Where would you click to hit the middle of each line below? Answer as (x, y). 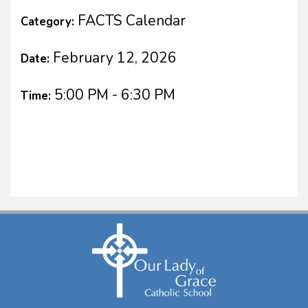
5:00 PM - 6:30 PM (115, 95)
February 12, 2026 (115, 57)
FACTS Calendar (132, 20)
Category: (49, 21)
